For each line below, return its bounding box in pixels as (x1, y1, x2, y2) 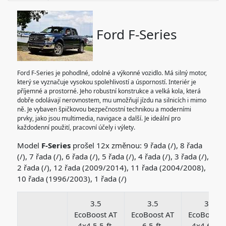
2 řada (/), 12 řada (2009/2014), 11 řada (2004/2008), (17, 162, 206, 173)
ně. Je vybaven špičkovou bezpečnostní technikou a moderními (17, 104, 191, 114)
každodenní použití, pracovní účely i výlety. (17, 123, 135, 132)
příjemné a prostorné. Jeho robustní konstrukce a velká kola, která (17, 86, 201, 95)
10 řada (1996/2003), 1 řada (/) (17, 173, 127, 184)
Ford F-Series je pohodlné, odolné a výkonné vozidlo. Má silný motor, (17, 68, 207, 77)
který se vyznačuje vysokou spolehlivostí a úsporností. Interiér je (17, 77, 196, 86)
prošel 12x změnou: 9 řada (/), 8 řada (70, 140, 202, 150)
